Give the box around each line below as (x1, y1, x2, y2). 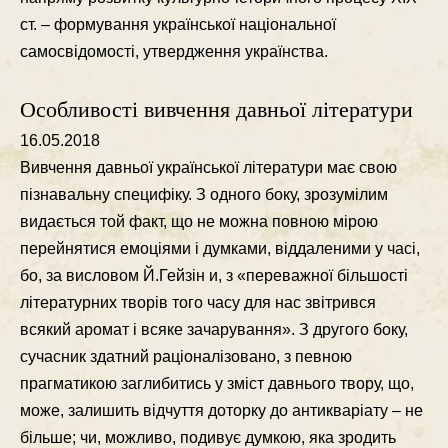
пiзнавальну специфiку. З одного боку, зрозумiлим (20, 186, 388, 203)
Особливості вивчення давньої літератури (20, 97, 413, 122)
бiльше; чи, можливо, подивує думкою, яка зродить (20, 429, 396, 446)
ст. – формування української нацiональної (20, 16, 336, 33)
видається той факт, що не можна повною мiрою (20, 213, 378, 230)
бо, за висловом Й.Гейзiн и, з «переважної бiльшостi (20, 267, 408, 284)
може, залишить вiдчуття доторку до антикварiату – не (20, 402, 423, 419)
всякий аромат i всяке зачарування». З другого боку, (20, 321, 408, 338)
